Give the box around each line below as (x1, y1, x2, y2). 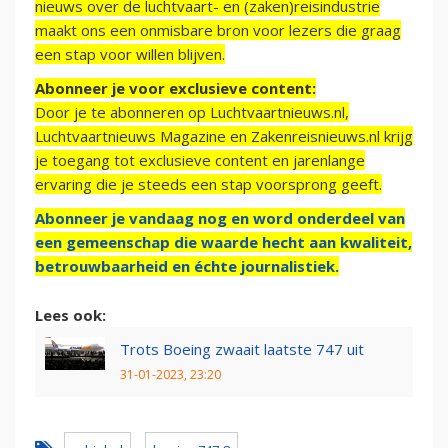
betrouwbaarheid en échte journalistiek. (35, 256, 339, 277)
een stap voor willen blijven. (35, 44, 225, 65)
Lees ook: (35, 305, 106, 326)
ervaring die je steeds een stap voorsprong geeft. (35, 174, 382, 195)
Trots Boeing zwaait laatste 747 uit (120, 339, 364, 360)
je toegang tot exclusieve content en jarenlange (35, 150, 365, 171)
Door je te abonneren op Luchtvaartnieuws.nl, (35, 102, 349, 123)
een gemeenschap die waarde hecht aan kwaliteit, (35, 232, 412, 253)
